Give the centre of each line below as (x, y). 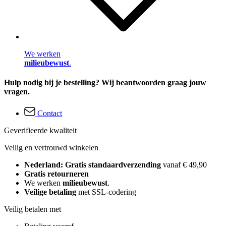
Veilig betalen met (33, 209)
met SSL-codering (106, 192)
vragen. (17, 92)
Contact (50, 114)
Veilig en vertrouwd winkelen (51, 148)
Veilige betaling (50, 192)
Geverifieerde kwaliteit (40, 131)
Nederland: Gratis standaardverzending (94, 165)
